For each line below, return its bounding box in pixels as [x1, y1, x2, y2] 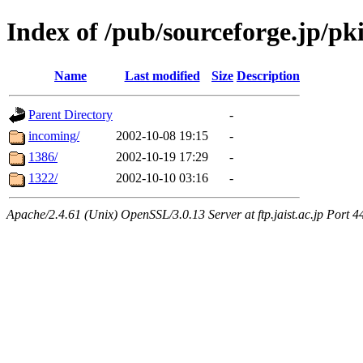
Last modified [124, 68, 200, 83]
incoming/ [28, 128, 79, 143]
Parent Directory [28, 107, 113, 122]
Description [237, 68, 300, 83]
